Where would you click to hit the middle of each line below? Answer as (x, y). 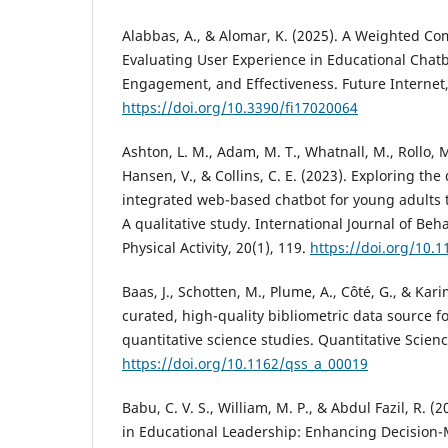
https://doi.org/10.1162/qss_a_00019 (245, 364)
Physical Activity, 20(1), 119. (216, 248)
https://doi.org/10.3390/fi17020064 (240, 108)
